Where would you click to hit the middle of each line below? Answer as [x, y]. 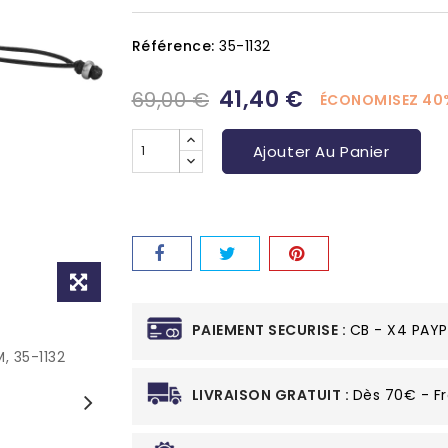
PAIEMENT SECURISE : [270, 330]
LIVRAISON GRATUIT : [272, 395]
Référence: [173, 46]
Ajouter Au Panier [321, 151]
